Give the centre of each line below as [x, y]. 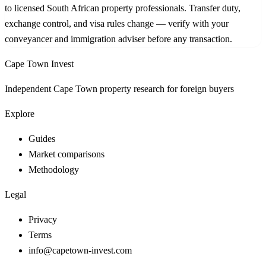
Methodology [54, 169]
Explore [20, 113]
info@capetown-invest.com [80, 250]
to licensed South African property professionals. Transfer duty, [123, 8]
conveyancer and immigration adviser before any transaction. [118, 39]
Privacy [43, 219]
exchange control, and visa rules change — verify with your [117, 23]
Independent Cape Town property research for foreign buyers [119, 88]
